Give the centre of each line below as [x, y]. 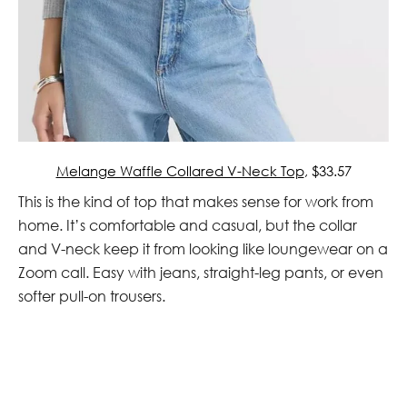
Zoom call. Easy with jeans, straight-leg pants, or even [201, 272]
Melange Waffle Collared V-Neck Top [180, 170]
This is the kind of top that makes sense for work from [196, 201]
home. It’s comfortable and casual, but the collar [188, 225]
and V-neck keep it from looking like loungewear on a [203, 248]
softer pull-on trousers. [92, 296]
